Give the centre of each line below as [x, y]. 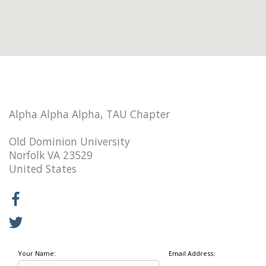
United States [43, 168]
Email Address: [191, 254]
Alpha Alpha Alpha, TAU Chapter [89, 114]
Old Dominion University [69, 141]
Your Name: [37, 254]
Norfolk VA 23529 [51, 155]
